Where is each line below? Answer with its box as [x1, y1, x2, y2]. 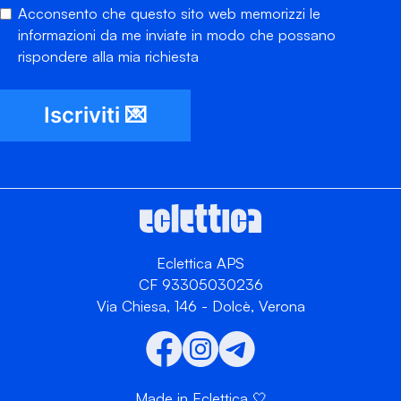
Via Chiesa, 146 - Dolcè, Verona [96, 296, 305, 316]
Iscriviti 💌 [44, 102, 147, 129]
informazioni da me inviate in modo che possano [18, 25, 336, 45]
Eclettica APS [157, 253, 244, 273]
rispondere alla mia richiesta [18, 47, 199, 66]
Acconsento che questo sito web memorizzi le [18, 4, 320, 23]
